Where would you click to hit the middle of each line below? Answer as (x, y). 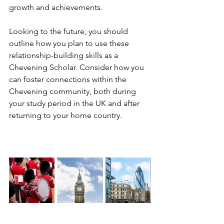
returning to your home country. (66, 115)
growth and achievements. (56, 7)
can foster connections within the (69, 79)
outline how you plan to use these (70, 43)
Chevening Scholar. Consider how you (77, 67)
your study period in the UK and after (75, 103)
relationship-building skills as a (64, 55)
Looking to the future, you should (69, 31)
